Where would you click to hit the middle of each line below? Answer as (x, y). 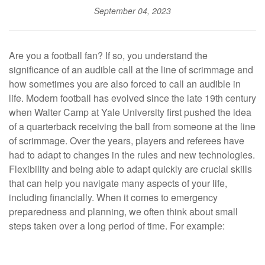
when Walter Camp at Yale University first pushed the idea (130, 112)
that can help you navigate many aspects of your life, (118, 183)
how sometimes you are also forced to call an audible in (125, 84)
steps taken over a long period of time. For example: (117, 226)
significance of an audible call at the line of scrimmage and (131, 70)
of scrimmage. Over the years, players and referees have (127, 141)
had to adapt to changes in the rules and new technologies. (132, 155)
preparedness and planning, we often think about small (123, 212)
